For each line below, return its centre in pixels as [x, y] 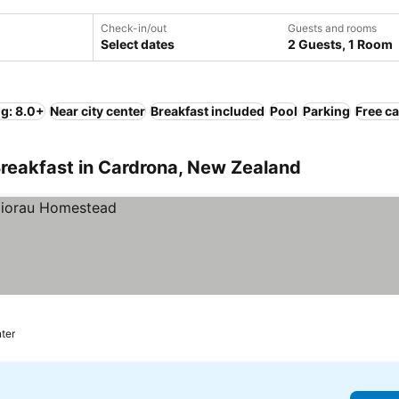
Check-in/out [133, 28]
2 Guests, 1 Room [340, 44]
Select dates [137, 44]
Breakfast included [208, 111]
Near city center [98, 111]
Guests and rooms [332, 28]
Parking [326, 111]
